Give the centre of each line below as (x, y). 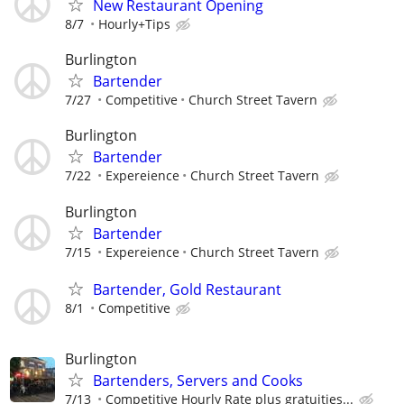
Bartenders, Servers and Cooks (198, 380)
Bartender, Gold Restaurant (187, 289)
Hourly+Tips (134, 23)
